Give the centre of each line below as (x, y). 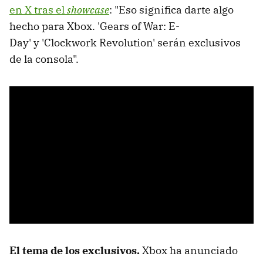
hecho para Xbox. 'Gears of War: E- (95, 26)
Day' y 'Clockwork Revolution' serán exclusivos (125, 42)
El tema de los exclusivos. (76, 250)
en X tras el (38, 9)
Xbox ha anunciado (190, 250)
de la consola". (45, 59)
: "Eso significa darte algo (171, 9)
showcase (88, 9)
